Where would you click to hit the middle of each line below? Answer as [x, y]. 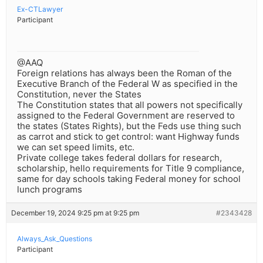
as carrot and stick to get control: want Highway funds [128, 137]
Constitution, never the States [79, 95]
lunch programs [50, 190]
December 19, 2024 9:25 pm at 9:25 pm [75, 213]
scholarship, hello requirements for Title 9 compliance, [131, 168]
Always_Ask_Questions [55, 239]
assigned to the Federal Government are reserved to [126, 116]
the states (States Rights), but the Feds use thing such [129, 126]
